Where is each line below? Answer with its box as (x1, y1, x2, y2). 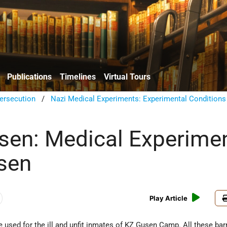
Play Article (149, 194, 188, 203)
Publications (7, 71, 52, 82)
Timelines (60, 71, 96, 82)
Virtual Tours (104, 71, 150, 82)
